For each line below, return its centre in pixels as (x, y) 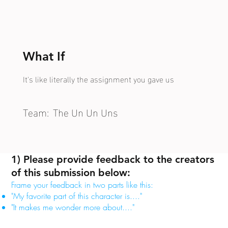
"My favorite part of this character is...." (77, 196)
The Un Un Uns (85, 111)
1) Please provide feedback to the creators (113, 159)
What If (44, 56)
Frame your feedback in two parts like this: (82, 185)
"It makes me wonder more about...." (73, 207)
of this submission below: (71, 173)
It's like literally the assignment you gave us (98, 79)
